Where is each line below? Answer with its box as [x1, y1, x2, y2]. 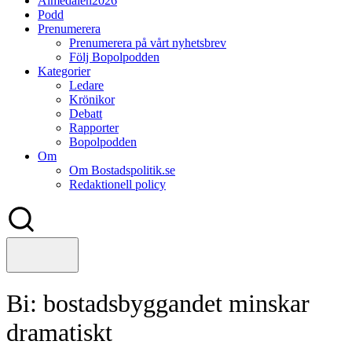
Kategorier [38, 64, 90, 78]
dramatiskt [6, 318, 112, 347]
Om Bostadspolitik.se [69, 163, 175, 177]
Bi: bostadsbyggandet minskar [6, 289, 310, 318]
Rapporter [69, 121, 119, 134]
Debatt [69, 107, 102, 120]
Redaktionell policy [69, 178, 166, 191]
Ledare [69, 79, 104, 92]
